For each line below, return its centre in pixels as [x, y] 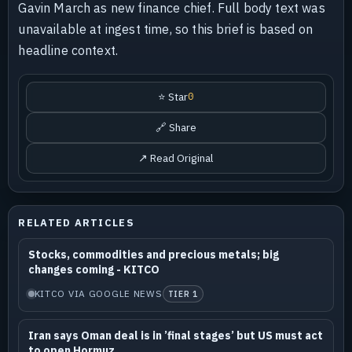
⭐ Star [172, 96]
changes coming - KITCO [93, 270]
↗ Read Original [176, 158]
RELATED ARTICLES [76, 223]
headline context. [68, 50]
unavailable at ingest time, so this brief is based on [165, 29]
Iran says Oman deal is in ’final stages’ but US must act [175, 336]
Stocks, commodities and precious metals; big [153, 255]
